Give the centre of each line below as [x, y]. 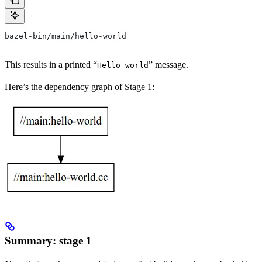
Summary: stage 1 [48, 240]
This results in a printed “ [51, 64]
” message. [168, 64]
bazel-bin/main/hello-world [65, 36]
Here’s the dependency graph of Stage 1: [80, 87]
